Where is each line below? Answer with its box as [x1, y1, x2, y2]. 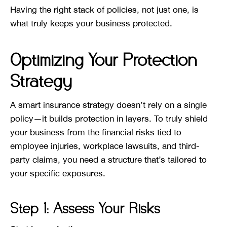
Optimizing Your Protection [10, 52, 197, 69]
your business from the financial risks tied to [10, 127, 181, 137]
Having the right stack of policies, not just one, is [10, 4, 199, 15]
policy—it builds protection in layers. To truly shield [10, 113, 208, 124]
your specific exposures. [10, 168, 105, 178]
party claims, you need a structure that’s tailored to [10, 154, 207, 165]
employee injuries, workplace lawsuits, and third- [10, 140, 200, 151]
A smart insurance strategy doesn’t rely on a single [10, 99, 207, 110]
